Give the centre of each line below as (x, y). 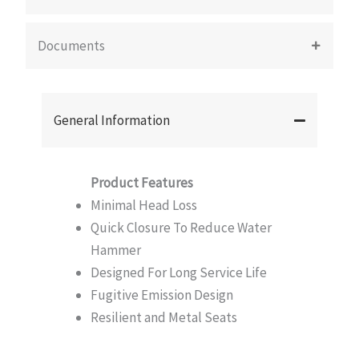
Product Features (142, 183)
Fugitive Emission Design (162, 295)
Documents (71, 46)
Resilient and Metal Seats (164, 317)
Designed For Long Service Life (179, 272)
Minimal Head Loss (144, 205)
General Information (112, 121)
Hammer (116, 250)
